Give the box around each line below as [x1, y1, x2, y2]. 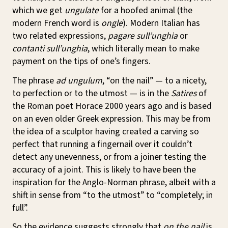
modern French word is [12, 16, 101, 30]
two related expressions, [12, 29, 108, 42]
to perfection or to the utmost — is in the [12, 87, 171, 100]
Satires [171, 87, 196, 100]
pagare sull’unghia [108, 29, 178, 42]
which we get [12, 4, 65, 17]
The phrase [12, 74, 56, 87]
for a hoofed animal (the [99, 4, 192, 17]
